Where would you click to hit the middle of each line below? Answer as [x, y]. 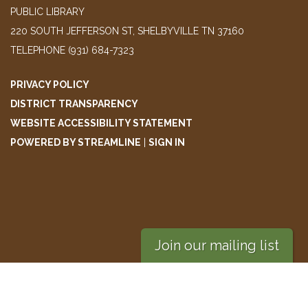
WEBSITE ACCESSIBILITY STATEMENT [101, 123]
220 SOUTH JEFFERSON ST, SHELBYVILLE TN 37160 [127, 31]
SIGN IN [167, 143]
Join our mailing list [217, 245]
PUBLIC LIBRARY [47, 12]
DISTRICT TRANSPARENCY [74, 104]
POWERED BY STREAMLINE [76, 143]
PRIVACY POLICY [50, 85]
